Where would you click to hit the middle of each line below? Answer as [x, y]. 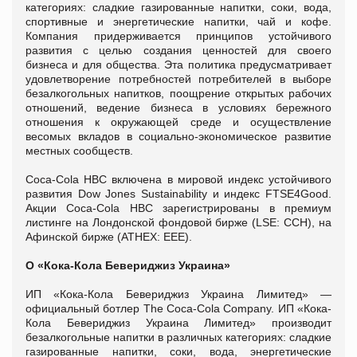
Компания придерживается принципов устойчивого [178, 36]
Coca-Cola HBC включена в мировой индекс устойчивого [178, 180]
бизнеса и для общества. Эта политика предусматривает [178, 65]
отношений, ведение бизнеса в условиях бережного [178, 108]
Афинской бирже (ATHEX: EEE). [110, 237]
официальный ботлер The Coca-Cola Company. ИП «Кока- [178, 309]
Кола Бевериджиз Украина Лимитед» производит [178, 323]
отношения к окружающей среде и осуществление [178, 122]
